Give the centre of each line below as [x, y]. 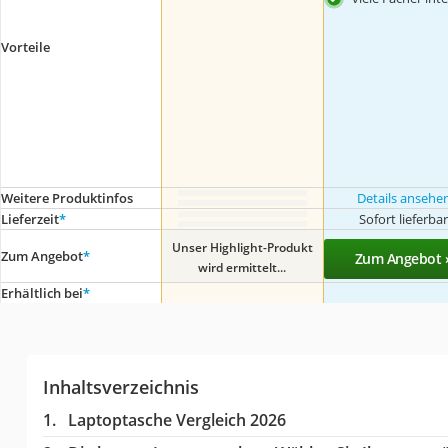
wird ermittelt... [242, 267]
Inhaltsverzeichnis [120, 387]
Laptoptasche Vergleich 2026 [176, 420]
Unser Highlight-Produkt [242, 247]
